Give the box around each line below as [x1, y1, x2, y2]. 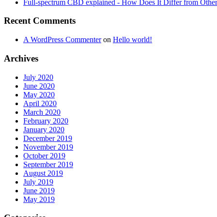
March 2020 [23, 108, 61, 116]
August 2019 [23, 169, 63, 177]
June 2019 [23, 186, 55, 195]
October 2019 [23, 151, 65, 160]
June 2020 [23, 81, 55, 90]
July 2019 [23, 177, 53, 186]
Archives [4, 53, 38, 63]
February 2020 [23, 116, 68, 125]
